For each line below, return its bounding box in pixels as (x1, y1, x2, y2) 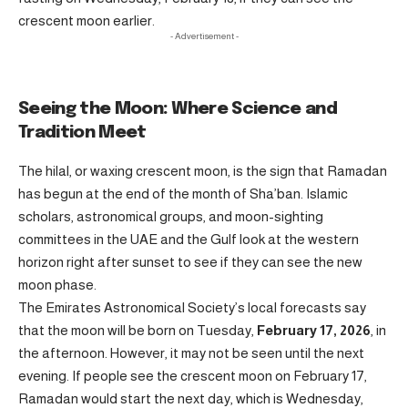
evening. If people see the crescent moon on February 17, (18, 367, 367, 383)
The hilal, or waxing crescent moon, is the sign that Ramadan (18, 162, 387, 178)
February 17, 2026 (257, 321, 371, 338)
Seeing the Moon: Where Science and (18, 100, 337, 118)
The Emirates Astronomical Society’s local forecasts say (18, 299, 366, 315)
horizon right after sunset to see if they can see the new (18, 253, 362, 270)
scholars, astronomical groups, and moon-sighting (18, 208, 323, 224)
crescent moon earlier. (18, 12, 155, 28)
